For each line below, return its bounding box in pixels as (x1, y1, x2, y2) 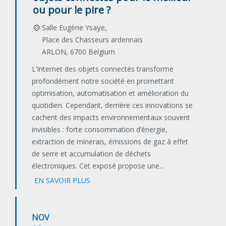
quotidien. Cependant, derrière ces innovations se (32, 100, 193, 110)
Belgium (88, 47, 115, 57)
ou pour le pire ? (33, 3, 110, 17)
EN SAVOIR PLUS (34, 176, 90, 186)
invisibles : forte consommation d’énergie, (32, 125, 167, 135)
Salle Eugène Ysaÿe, (41, 23, 107, 33)
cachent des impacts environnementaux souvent (32, 112, 190, 123)
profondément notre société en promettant (32, 76, 174, 86)
